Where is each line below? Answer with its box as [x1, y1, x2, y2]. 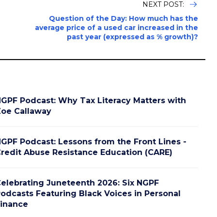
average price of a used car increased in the [35, 23, 198, 32]
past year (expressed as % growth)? [67, 32, 198, 42]
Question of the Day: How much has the [49, 14, 198, 23]
